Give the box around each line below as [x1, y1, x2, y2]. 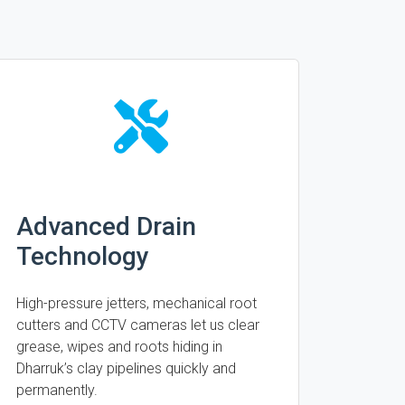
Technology [16, 241, 149, 271]
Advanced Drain [16, 212, 196, 241]
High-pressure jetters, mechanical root [16, 295, 257, 312]
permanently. [16, 381, 98, 399]
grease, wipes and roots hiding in [16, 338, 222, 355]
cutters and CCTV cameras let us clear [16, 316, 259, 334]
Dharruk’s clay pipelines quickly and [16, 360, 236, 377]
